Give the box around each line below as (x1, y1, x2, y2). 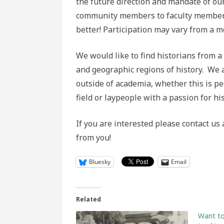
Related (76, 195, 101, 203)
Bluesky (89, 157, 110, 166)
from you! (76, 132, 111, 143)
